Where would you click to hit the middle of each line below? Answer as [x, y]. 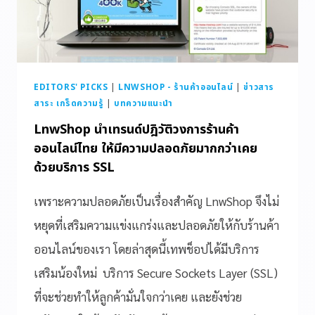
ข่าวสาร [259, 87]
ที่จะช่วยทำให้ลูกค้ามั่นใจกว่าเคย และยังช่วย [138, 296]
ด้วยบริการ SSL [74, 167]
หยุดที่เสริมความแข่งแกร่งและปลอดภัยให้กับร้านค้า [156, 225]
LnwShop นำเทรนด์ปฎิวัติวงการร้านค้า [136, 129]
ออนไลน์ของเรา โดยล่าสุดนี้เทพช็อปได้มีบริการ [147, 249]
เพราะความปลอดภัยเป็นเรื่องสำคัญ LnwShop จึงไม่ [156, 201]
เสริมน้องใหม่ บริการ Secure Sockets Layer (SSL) [156, 272]
